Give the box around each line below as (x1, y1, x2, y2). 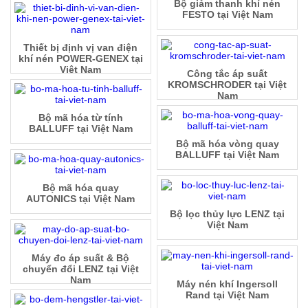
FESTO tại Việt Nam (181, 9, 273, 21)
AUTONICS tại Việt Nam (26, 193, 135, 205)
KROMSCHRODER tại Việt (168, 79, 287, 91)
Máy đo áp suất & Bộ (32, 252, 130, 264)
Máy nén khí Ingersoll (177, 278, 278, 290)
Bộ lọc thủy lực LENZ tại (170, 208, 285, 220)
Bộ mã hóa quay (42, 182, 119, 194)
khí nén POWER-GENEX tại (18, 53, 143, 65)
